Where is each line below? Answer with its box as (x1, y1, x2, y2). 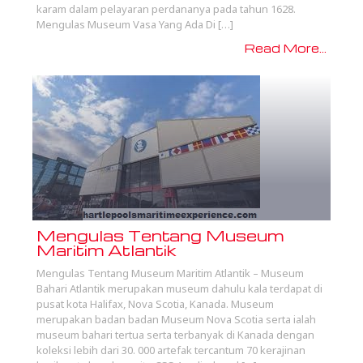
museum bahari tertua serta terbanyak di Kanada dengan (36, 327, 314, 343)
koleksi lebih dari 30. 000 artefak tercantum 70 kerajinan (36, 343, 305, 358)
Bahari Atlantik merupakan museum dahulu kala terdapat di (36, 281, 322, 297)
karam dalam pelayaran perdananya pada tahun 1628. (36, 2, 296, 17)
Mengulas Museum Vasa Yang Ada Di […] (36, 17, 233, 32)
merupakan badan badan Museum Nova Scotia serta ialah (36, 312, 316, 327)
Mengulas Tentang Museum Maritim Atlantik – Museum (36, 266, 304, 281)
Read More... (245, 41, 327, 56)
